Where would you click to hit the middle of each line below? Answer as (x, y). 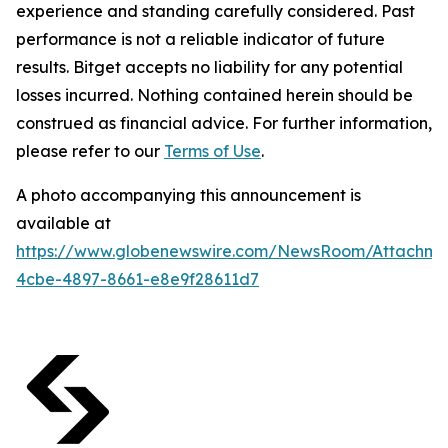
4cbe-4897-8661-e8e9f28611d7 (137, 279)
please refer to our (90, 151)
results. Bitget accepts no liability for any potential (209, 67)
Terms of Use (212, 151)
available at (63, 223)
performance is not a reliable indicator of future (200, 39)
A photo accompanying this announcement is (188, 195)
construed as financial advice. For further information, (224, 123)
